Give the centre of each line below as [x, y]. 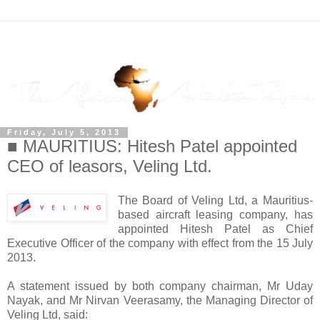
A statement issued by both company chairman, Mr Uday [160, 286]
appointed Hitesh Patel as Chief [215, 229]
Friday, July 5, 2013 [64, 132]
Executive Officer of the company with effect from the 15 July [160, 244]
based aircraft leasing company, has [215, 215]
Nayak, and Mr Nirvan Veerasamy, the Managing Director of [160, 301]
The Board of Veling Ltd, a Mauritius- [215, 201]
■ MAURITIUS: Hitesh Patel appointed [152, 146]
